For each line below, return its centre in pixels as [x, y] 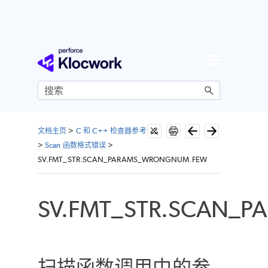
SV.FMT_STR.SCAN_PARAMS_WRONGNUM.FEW [122, 160]
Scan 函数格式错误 [76, 145]
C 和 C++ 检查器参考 [111, 131]
